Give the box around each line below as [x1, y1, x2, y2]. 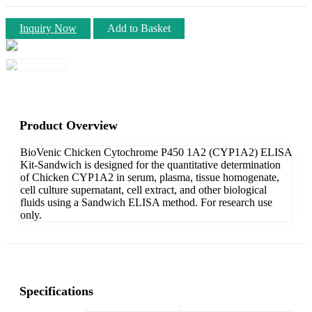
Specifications [19, 283, 93, 298]
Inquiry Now [19, 22, 77, 34]
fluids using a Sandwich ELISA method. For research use [20, 196, 272, 208]
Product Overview [19, 118, 118, 132]
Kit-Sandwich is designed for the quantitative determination [20, 158, 281, 171]
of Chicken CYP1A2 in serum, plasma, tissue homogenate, [20, 171, 279, 183]
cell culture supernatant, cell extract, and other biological [20, 183, 267, 196]
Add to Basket [107, 22, 171, 34]
